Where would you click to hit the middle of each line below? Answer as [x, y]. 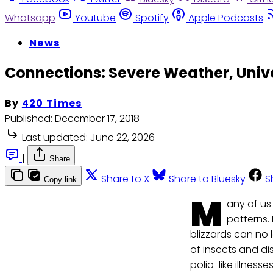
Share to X [125, 179]
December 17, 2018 [97, 119]
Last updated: [55, 138]
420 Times [52, 104]
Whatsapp [30, 18]
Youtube [95, 18]
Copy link [60, 180]
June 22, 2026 [122, 138]
